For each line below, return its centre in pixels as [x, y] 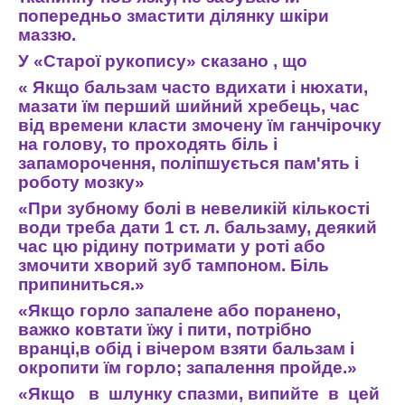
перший [137, 106]
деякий [346, 227]
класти [158, 125]
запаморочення [85, 163]
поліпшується [220, 163]
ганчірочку [335, 125]
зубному [103, 208]
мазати [48, 106]
